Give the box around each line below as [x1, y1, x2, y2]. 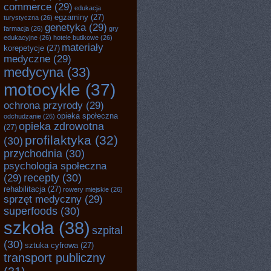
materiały [62, 42, 103, 53]
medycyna [4, 65, 64, 80]
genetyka [45, 22, 86, 33]
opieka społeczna [57, 111, 118, 120]
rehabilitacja [4, 184, 45, 194]
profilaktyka [25, 133, 91, 147]
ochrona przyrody [4, 100, 83, 111]
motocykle [4, 80, 80, 99]
